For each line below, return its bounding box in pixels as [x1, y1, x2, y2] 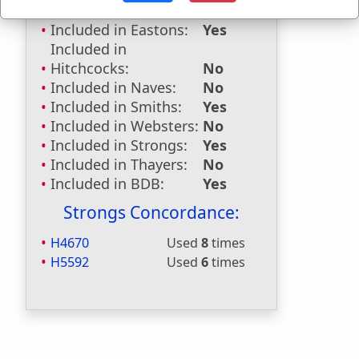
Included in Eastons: [50, 20, 188, 39]
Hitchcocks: [50, 58, 129, 78]
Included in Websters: [50, 116, 199, 135]
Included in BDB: [50, 174, 164, 193]
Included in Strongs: [50, 135, 188, 155]
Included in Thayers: [50, 155, 188, 174]
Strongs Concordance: [63, 201, 240, 224]
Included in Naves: [50, 78, 176, 97]
